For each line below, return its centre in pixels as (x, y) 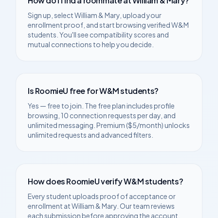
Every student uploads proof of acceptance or (102, 196)
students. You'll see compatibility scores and (98, 35)
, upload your (141, 15)
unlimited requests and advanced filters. (91, 135)
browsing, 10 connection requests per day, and (102, 115)
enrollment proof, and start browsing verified (100, 25)
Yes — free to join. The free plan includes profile (101, 106)
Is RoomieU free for (64, 91)
